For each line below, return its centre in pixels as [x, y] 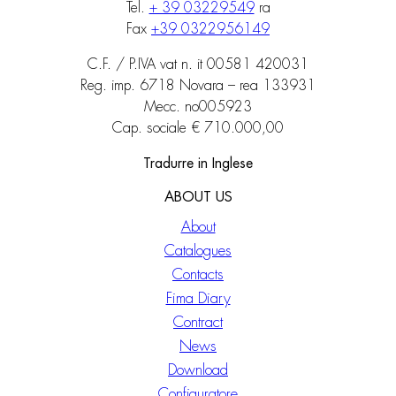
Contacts [198, 275]
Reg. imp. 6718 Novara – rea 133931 [198, 86]
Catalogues [198, 251]
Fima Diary [198, 299]
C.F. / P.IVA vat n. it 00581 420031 [198, 65]
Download [198, 370]
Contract [198, 323]
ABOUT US [198, 198]
